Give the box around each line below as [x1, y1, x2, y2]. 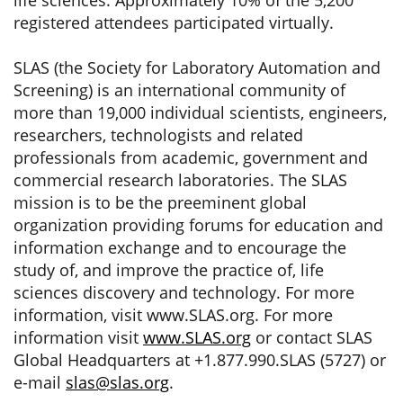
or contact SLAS [251, 327, 372, 348]
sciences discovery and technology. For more [13, 282, 354, 303]
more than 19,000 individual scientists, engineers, [13, 102, 387, 123]
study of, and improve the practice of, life [13, 259, 324, 281]
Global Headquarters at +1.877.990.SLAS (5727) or [13, 349, 386, 371]
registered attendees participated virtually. [13, 12, 334, 33]
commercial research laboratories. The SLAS [13, 169, 347, 191]
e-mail [13, 372, 66, 393]
